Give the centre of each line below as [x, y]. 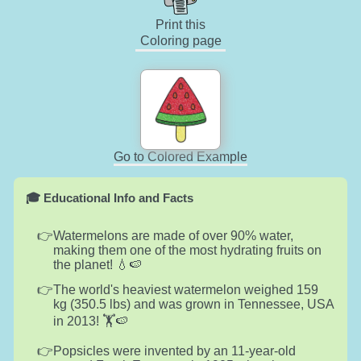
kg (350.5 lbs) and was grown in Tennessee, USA [193, 304]
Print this [180, 24]
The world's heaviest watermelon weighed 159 [185, 289]
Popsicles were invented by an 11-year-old [174, 351]
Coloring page [180, 40]
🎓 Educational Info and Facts [109, 197]
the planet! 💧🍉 [97, 264]
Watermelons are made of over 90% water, [173, 235]
